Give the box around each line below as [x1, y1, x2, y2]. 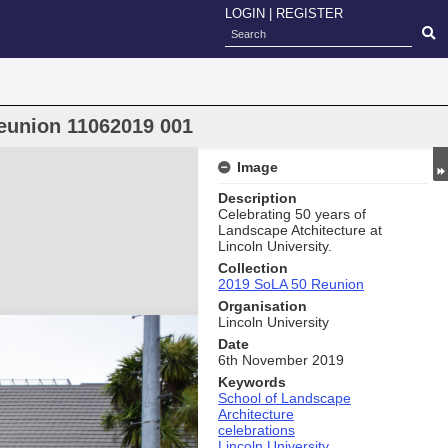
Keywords [218, 374, 286, 390]
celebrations [218, 422, 295, 438]
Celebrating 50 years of [218, 206, 366, 222]
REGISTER [276, 6, 343, 21]
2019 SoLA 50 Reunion [218, 276, 364, 292]
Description [218, 190, 297, 206]
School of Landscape [218, 390, 351, 406]
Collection [218, 260, 288, 276]
